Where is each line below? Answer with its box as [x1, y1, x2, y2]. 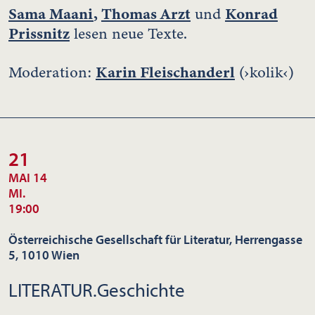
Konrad [225, 2, 278, 25]
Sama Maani [8, 2, 94, 25]
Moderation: [8, 61, 96, 83]
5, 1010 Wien [8, 246, 79, 263]
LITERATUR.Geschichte [8, 277, 185, 302]
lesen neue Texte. [70, 22, 187, 44]
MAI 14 [8, 169, 47, 186]
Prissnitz [8, 22, 70, 44]
